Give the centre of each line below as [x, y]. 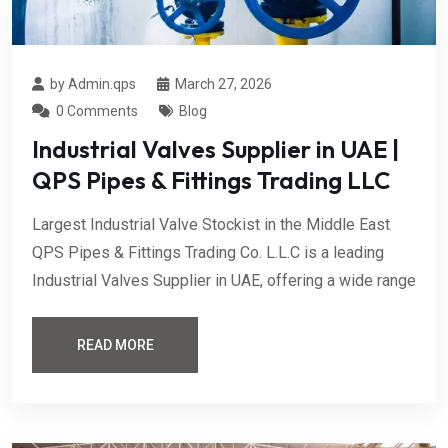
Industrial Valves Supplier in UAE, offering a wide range [224, 280]
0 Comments [97, 110]
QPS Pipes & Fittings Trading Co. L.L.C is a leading [208, 252]
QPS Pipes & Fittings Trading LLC [211, 179]
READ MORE [115, 344]
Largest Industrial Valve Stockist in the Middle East [211, 224]
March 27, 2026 [223, 83]
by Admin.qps [93, 83]
